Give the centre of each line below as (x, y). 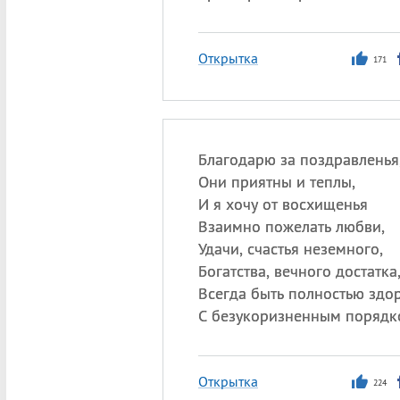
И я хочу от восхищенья (283, 204)
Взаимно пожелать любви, (291, 226)
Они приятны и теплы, (276, 182)
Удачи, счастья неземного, (290, 249)
